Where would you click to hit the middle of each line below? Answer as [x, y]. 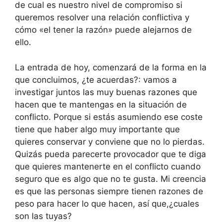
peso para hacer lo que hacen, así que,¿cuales [107, 203]
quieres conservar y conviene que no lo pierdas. [110, 141]
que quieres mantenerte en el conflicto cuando [108, 166]
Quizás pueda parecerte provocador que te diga [111, 154]
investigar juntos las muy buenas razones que [106, 92]
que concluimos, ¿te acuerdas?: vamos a [96, 80]
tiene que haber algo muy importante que [97, 129]
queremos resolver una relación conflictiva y [102, 18]
